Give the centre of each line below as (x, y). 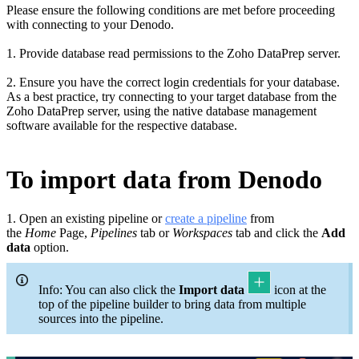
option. (50, 248)
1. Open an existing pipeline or (86, 219)
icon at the (298, 290)
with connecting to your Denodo (89, 25)
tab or (155, 233)
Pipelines (114, 233)
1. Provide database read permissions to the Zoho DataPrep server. (173, 54)
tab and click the (277, 233)
